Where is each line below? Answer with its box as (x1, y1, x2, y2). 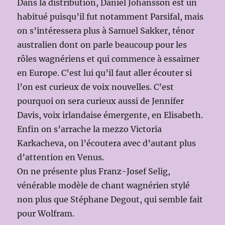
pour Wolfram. (17, 208, 75, 219)
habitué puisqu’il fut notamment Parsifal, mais (17, 12, 204, 22)
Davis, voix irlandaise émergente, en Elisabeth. (17, 110, 203, 121)
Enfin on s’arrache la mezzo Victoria (17, 124, 162, 135)
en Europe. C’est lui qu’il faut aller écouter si (17, 68, 192, 78)
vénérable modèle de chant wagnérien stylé (17, 180, 190, 191)
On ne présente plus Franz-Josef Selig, (17, 166, 171, 177)
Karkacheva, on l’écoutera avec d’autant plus (17, 138, 196, 149)
